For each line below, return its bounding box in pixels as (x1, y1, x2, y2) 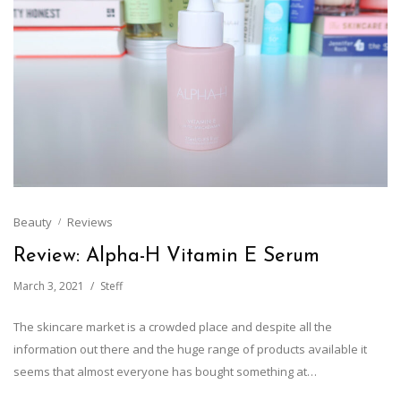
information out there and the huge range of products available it (13, 341, 367, 358)
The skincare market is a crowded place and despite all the (13, 319, 332, 336)
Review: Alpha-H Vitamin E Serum (13, 246, 320, 268)
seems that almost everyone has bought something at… (13, 363, 317, 380)
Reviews (67, 214, 113, 231)
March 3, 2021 (13, 278, 84, 294)
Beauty (13, 214, 52, 231)
